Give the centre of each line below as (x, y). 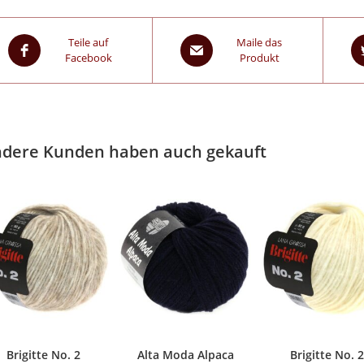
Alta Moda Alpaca (185, 354)
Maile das (260, 42)
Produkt (259, 58)
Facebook (88, 58)
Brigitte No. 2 (44, 354)
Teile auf (89, 42)
